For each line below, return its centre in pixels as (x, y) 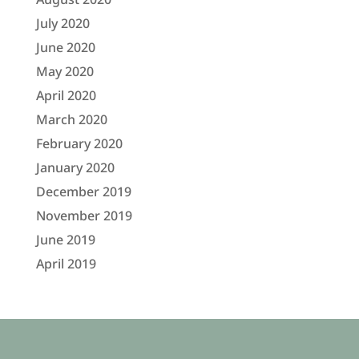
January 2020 (75, 167)
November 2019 (84, 215)
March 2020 (71, 119)
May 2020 (65, 71)
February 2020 (79, 143)
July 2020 (63, 23)
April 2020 (66, 95)
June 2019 (65, 239)
